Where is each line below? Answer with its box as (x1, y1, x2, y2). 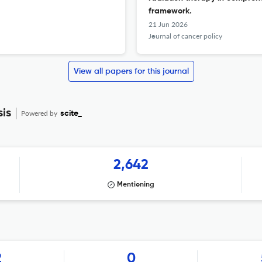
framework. (149, 7, 192, 15)
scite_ (60, 109, 82, 118)
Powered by (21, 109, 59, 118)
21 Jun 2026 (149, 20, 188, 29)
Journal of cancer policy (149, 32, 222, 40)
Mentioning (117, 181, 154, 188)
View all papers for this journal (73, 67, 189, 75)
